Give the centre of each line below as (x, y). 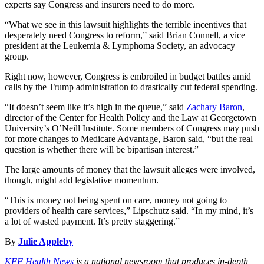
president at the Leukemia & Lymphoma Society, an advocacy (120, 45)
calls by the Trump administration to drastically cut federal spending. (131, 87)
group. (17, 56)
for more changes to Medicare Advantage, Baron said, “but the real (129, 138)
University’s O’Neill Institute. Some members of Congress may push (132, 128)
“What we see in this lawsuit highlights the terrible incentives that (126, 24)
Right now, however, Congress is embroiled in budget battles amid (128, 76)
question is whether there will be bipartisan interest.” (102, 149)
